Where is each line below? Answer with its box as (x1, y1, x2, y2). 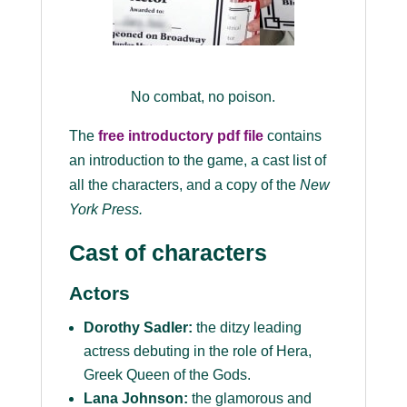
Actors (68, 283, 130, 304)
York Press (68, 202, 139, 218)
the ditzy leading (192, 320, 302, 336)
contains (263, 128, 322, 144)
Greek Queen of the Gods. (83, 367, 251, 383)
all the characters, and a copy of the (68, 177, 300, 194)
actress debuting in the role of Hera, (83, 343, 312, 360)
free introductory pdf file (97, 128, 263, 144)
